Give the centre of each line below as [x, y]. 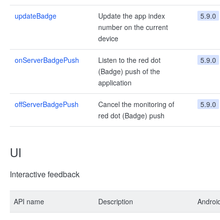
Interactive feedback [45, 174]
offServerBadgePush [47, 104]
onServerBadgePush [47, 60]
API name [29, 201]
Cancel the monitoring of [136, 104]
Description [116, 201]
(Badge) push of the [129, 71]
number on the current [133, 27]
